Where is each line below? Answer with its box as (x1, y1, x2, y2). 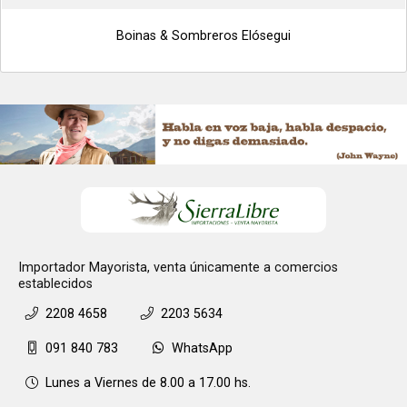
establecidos (18, 276, 93, 292)
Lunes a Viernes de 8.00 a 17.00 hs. (45, 375, 251, 391)
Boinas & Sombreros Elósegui (116, 28, 291, 44)
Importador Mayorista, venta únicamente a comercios (18, 260, 338, 275)
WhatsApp (172, 341, 233, 356)
